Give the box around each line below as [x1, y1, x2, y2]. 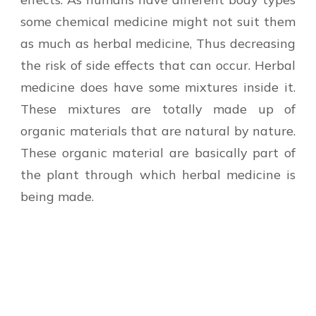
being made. [20, 188, 94, 205]
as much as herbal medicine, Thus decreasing [20, 35, 296, 51]
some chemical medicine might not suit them [20, 13, 296, 30]
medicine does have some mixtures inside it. [20, 78, 296, 95]
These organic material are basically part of [20, 144, 296, 161]
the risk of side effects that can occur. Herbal [20, 56, 296, 73]
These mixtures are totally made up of [20, 100, 296, 117]
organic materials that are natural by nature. [20, 122, 296, 139]
